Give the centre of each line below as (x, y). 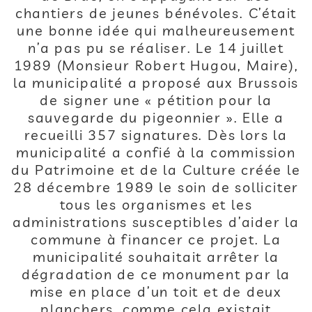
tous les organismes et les (156, 204)
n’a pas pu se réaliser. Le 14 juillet (156, 48)
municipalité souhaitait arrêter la (156, 257)
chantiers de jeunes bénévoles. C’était (156, 13)
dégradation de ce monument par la (156, 274)
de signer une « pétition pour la (156, 100)
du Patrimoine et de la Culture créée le (156, 170)
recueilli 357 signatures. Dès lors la (156, 135)
